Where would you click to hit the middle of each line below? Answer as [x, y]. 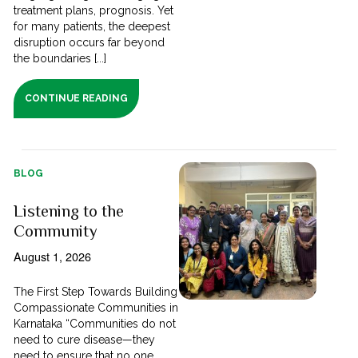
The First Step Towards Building [96, 291]
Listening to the [69, 211]
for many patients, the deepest [92, 26]
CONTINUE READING [77, 98]
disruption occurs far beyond [89, 42]
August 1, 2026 [53, 256]
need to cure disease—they [85, 339]
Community [56, 231]
